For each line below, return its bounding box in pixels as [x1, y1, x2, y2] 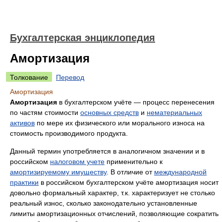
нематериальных [147, 109, 202, 116]
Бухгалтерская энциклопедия [10, 32, 155, 43]
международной [154, 168, 207, 176]
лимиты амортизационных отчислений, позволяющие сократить [10, 210, 219, 218]
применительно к [105, 158, 163, 166]
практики [10, 178, 39, 186]
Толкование [10, 73, 48, 81]
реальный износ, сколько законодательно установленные [10, 199, 197, 207]
